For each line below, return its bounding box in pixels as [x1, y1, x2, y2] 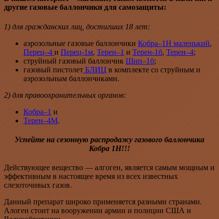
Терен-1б [132, 47, 162, 56]
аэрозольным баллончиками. [23, 74, 119, 83]
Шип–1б [126, 56, 154, 65]
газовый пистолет [23, 65, 83, 74]
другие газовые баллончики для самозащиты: [4, 3, 166, 12]
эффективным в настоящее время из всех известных [4, 172, 178, 181]
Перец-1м [61, 47, 93, 56]
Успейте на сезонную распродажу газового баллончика [15, 135, 204, 144]
